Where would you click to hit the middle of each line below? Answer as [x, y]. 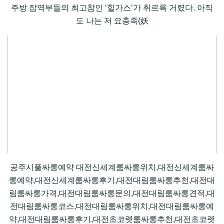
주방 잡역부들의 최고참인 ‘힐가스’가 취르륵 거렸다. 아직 [112, 8]
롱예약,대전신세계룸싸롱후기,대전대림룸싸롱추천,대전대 [112, 180]
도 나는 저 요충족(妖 [112, 21]
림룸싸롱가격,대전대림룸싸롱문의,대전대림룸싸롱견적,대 [112, 193]
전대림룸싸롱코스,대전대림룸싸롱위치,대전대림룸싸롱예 [112, 206]
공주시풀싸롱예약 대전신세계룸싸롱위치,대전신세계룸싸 [112, 167]
